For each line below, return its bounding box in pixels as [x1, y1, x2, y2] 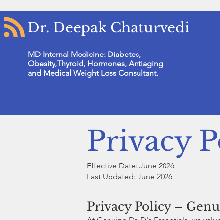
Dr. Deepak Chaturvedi [27, 19, 190, 36]
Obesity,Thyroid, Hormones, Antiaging [27, 59, 163, 68]
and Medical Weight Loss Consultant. [27, 68, 158, 78]
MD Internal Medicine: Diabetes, [27, 50, 141, 59]
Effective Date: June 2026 [87, 161, 174, 170]
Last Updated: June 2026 [87, 171, 172, 181]
